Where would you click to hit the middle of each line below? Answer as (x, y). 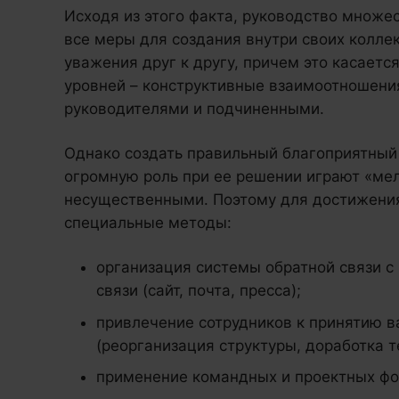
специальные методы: (148, 223)
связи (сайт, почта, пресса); (199, 291)
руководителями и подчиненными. (194, 109)
